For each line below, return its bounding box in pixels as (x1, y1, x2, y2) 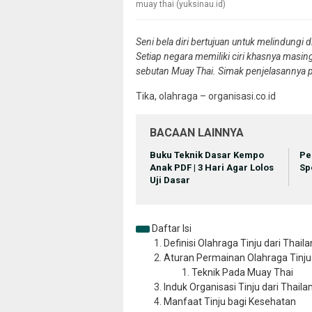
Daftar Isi (152, 222, 192, 234)
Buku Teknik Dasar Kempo (150, 150, 264, 161)
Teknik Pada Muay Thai (192, 266, 293, 278)
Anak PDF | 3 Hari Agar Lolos (150, 162, 274, 173)
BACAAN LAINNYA (150, 126, 244, 140)
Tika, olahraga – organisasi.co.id (136, 91, 276, 102)
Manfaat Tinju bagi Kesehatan (164, 295, 296, 307)
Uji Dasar (150, 175, 190, 186)
